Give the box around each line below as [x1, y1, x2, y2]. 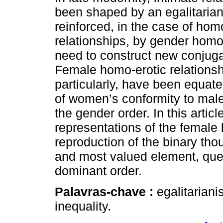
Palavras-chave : [55, 185, 157, 199]
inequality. [55, 199, 111, 214]
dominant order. [55, 164, 142, 178]
